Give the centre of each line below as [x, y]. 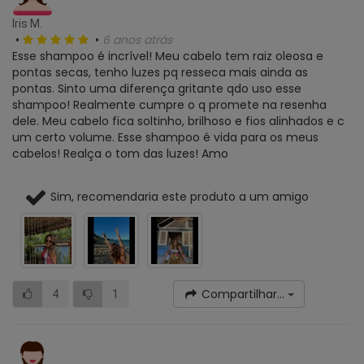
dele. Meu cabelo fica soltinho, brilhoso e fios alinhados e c [178, 121]
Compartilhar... [243, 294]
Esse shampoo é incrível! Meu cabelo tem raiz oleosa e [168, 56]
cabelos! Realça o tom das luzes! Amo [120, 153]
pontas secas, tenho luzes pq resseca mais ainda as [160, 72]
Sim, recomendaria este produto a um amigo [178, 196]
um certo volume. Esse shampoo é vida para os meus [165, 137]
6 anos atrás [137, 39]
